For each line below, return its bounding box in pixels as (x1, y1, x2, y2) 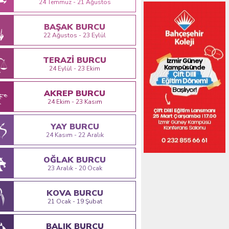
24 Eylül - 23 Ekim (49, 64, 100, 73)
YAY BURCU (50, 121, 99, 132)
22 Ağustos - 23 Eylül (43, 31, 106, 39)
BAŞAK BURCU (44, 21, 105, 33)
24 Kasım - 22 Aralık (45, 131, 104, 139)
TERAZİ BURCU (43, 55, 106, 66)
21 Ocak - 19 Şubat (47, 197, 102, 205)
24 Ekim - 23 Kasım (47, 98, 102, 106)
